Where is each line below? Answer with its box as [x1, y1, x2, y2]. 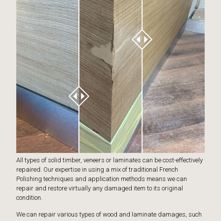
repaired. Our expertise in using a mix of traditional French [16, 165, 178, 173]
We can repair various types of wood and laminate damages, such [16, 210, 202, 218]
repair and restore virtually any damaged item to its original [16, 184, 183, 192]
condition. [16, 193, 42, 201]
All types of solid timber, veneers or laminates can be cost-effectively [16, 156, 203, 164]
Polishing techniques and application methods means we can [16, 175, 187, 183]
